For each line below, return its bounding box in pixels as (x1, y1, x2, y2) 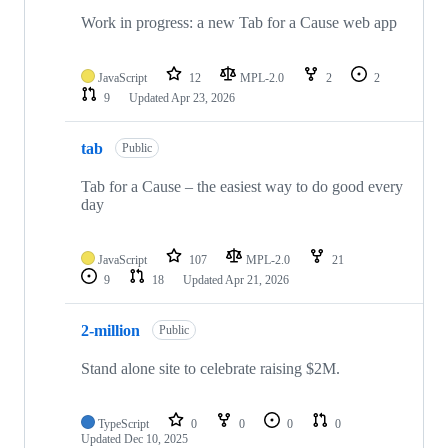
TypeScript (98, 417, 149, 432)
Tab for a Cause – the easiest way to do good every (81, 178, 403, 196)
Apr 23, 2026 (171, 91, 235, 106)
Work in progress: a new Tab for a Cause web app (81, 14, 397, 32)
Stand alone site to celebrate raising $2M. (81, 360, 340, 378)
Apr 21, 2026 (225, 273, 289, 288)
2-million (81, 321, 140, 339)
